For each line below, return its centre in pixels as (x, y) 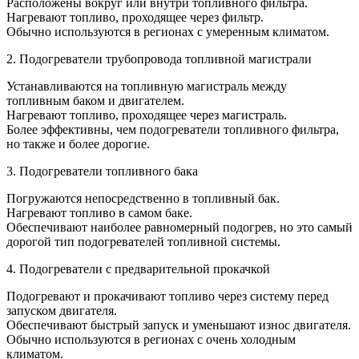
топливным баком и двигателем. (95, 101)
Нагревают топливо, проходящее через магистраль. (147, 115)
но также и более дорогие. (78, 144)
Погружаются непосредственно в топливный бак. (143, 199)
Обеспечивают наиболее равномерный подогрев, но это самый (179, 228)
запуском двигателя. (62, 311)
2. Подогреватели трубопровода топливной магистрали (159, 59)
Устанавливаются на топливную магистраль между (147, 87)
